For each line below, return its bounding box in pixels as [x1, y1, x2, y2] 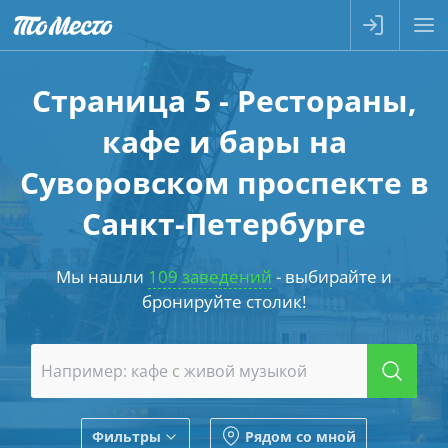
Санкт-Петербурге [82, 203, 366, 244]
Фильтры [92, 426, 161, 446]
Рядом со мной [245, 426, 356, 446]
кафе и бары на [101, 121, 347, 162]
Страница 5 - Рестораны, [31, 80, 417, 121]
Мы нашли [56, 265, 148, 288]
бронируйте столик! [142, 290, 306, 313]
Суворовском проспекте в [19, 162, 429, 203]
